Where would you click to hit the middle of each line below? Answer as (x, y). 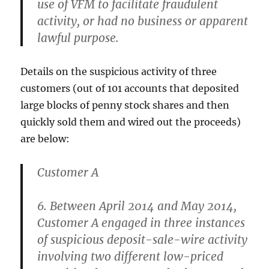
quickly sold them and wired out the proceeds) (131, 122)
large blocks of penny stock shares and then (125, 105)
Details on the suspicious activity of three (119, 71)
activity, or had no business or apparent (143, 21)
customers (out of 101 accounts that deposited (130, 88)
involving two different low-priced (131, 256)
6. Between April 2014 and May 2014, (137, 206)
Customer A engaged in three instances (141, 223)
